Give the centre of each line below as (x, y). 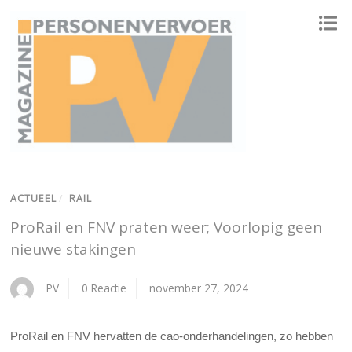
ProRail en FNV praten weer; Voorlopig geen (167, 227)
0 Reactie (104, 288)
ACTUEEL (34, 199)
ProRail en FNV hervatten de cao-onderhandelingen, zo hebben (172, 336)
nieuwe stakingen (73, 249)
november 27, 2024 (199, 288)
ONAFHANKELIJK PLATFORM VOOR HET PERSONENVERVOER (107, 162)
